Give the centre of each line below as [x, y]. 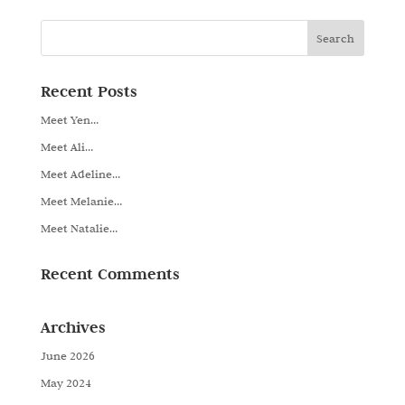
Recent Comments [110, 274]
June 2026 [67, 355]
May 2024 [66, 382]
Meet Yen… [69, 119]
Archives [73, 327]
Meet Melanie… [81, 201]
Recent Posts [89, 91]
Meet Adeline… [80, 174]
